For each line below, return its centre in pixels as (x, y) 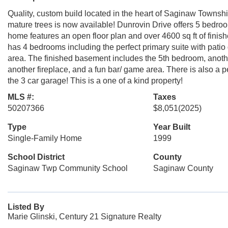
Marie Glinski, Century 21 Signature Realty (84, 217)
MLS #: (21, 97)
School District (36, 157)
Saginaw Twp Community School (68, 168)
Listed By (26, 207)
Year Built (172, 127)
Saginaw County (183, 168)
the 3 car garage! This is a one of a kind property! (95, 81)
